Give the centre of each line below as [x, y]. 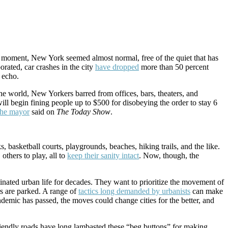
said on [43, 112]
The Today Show [83, 112]
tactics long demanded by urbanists [134, 191]
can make [207, 191]
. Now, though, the [169, 155]
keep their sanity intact [103, 155]
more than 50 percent [174, 67]
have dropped [117, 67]
